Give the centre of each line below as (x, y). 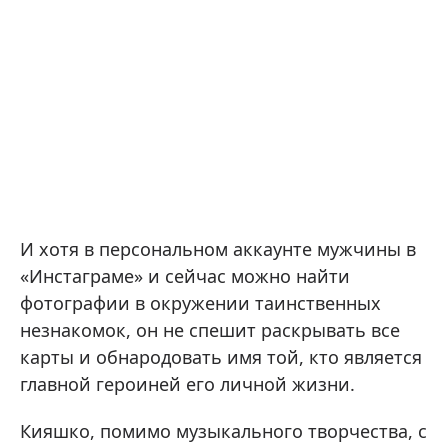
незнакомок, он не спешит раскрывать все (210, 330)
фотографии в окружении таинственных (200, 303)
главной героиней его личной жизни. (187, 384)
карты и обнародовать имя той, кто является (221, 357)
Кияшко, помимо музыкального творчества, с (223, 431)
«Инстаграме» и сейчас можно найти (185, 276)
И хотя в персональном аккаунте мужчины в (218, 249)
